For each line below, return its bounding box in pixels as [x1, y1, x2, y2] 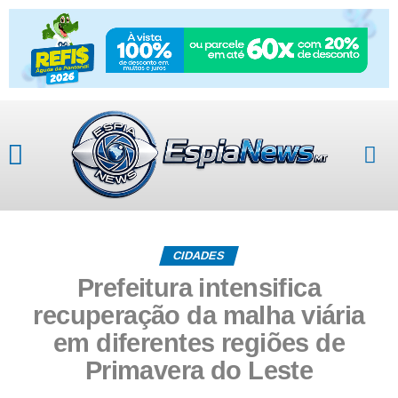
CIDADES [171, 248, 227, 262]
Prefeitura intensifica [76, 273, 322, 302]
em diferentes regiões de [52, 328, 346, 357]
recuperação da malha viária [33, 300, 365, 330]
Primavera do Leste [84, 355, 314, 385]
